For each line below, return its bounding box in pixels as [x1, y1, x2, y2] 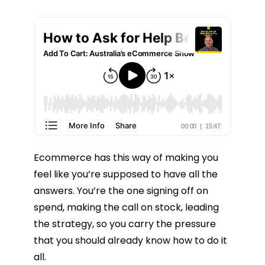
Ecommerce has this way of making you [34, 150, 218, 164]
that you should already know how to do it [34, 233, 227, 247]
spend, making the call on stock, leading [34, 200, 219, 214]
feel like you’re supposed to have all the [34, 167, 218, 181]
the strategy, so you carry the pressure [34, 216, 216, 231]
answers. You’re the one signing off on [34, 183, 208, 198]
